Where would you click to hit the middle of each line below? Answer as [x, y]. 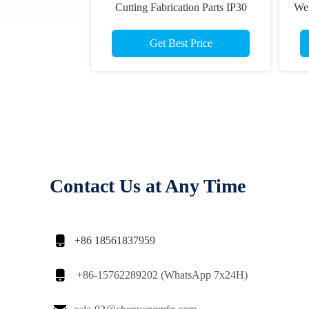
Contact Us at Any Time [148, 186]
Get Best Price [181, 43]
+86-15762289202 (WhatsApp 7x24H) [162, 275]
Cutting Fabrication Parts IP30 [181, 7]
